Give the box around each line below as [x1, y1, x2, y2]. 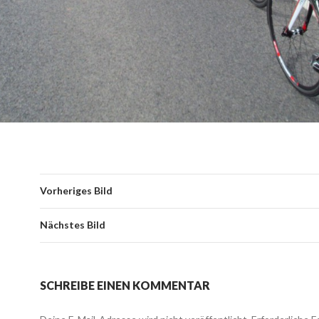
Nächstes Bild [40, 219, 105, 231]
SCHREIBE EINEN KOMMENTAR [40, 278, 210, 293]
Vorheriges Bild [40, 184, 113, 197]
